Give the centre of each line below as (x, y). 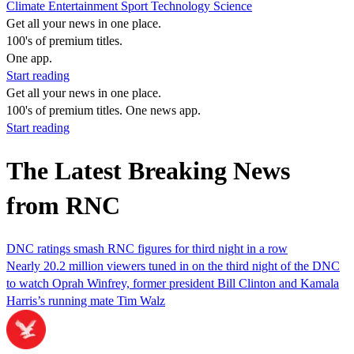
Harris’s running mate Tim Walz (86, 300)
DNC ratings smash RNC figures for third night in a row (147, 248)
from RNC (63, 206)
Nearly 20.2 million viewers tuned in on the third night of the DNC (173, 265)
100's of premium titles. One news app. (104, 110)
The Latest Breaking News (148, 171)
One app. (29, 58)
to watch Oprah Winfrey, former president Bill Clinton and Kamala (173, 283)
